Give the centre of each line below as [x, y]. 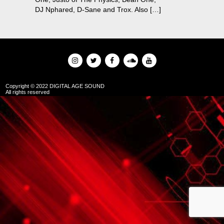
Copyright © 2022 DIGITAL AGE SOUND [55, 86]
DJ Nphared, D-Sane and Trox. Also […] [98, 9]
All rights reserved [27, 92]
